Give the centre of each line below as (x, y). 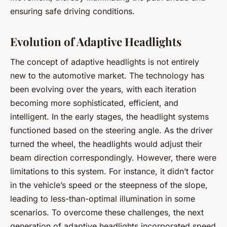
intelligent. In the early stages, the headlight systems (109, 117)
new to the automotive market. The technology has (107, 76)
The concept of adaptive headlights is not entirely (105, 62)
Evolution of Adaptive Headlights (96, 42)
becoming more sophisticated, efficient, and (94, 103)
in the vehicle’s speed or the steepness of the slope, (109, 185)
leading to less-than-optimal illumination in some (103, 199)
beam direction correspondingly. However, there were (113, 158)
